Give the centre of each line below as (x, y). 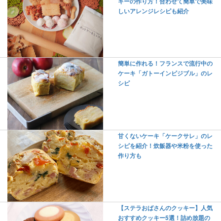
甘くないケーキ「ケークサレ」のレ (165, 136)
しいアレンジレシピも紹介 (153, 11)
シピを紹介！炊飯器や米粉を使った (165, 146)
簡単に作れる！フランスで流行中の (165, 64)
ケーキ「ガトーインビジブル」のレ (165, 74)
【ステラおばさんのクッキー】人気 (165, 208)
